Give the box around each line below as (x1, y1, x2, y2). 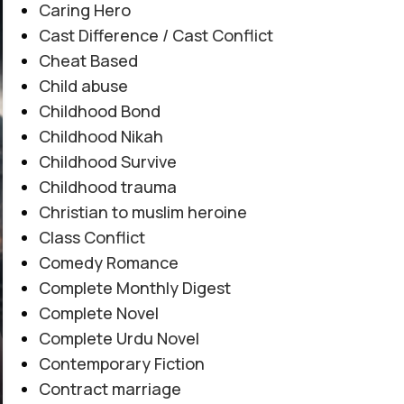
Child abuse (38, 75, 128, 97)
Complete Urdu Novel (38, 327, 199, 350)
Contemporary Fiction (38, 353, 205, 375)
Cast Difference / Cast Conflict (38, 24, 273, 47)
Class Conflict (38, 226, 145, 249)
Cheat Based (38, 50, 138, 72)
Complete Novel (38, 302, 159, 325)
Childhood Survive (38, 151, 177, 173)
